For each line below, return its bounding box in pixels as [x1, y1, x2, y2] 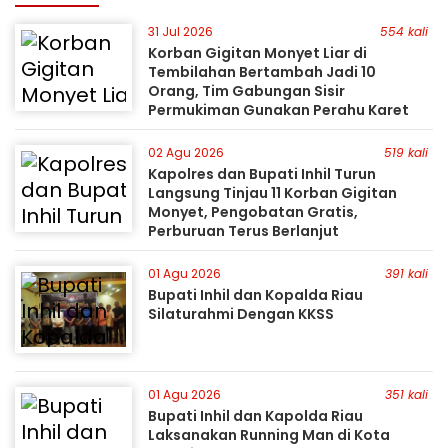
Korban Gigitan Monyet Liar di [148, 43, 368, 63]
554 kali [380, 23, 429, 40]
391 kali [385, 265, 429, 282]
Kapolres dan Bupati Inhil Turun [148, 164, 377, 184]
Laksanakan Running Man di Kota [148, 425, 391, 445]
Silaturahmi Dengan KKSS [148, 304, 335, 324]
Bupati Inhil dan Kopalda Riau [148, 285, 364, 305]
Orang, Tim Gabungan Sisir [148, 81, 346, 101]
